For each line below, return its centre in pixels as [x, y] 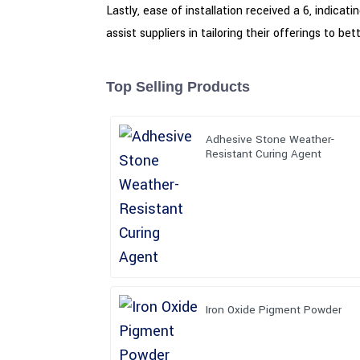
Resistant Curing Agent [264, 153]
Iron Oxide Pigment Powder [274, 309]
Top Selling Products [178, 86]
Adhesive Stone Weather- [270, 139]
